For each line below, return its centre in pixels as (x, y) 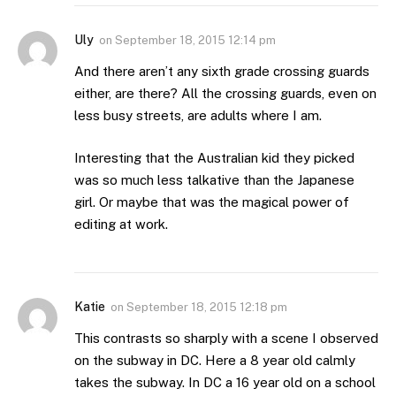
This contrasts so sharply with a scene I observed (226, 338)
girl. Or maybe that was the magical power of (212, 202)
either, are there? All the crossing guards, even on (225, 94)
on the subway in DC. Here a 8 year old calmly (215, 360)
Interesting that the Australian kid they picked (214, 157)
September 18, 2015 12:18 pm (207, 307)
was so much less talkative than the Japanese (214, 179)
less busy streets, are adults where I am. (198, 116)
